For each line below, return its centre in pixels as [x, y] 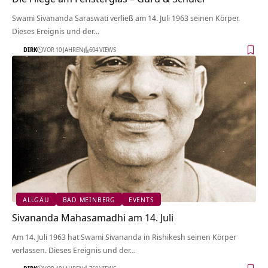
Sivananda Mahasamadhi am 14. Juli [93, 218]
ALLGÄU [36, 199]
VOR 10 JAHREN [63, 49]
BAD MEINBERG [89, 199]
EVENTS [141, 199]
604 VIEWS [103, 49]
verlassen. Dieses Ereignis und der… [74, 250]
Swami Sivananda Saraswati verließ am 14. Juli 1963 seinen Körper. [126, 18]
